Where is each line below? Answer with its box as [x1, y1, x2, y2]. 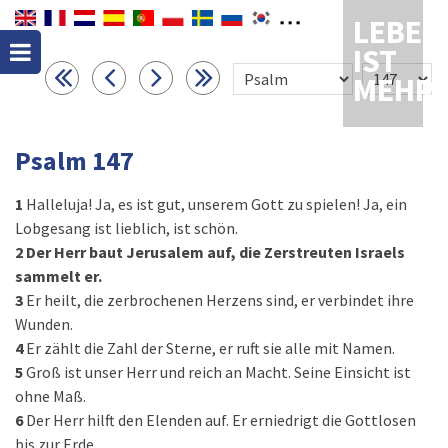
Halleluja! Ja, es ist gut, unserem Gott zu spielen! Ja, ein [26, 194, 407, 214]
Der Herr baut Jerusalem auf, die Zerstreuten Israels [26, 242, 405, 262]
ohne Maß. [15, 386, 86, 406]
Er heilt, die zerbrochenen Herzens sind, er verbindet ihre [26, 290, 414, 310]
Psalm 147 [15, 144, 134, 177]
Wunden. [15, 314, 73, 334]
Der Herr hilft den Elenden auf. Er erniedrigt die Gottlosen [26, 410, 416, 430]
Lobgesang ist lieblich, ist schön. [15, 218, 238, 238]
